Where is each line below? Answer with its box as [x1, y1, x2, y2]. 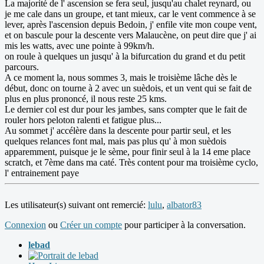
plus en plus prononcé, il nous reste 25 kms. [5, 94, 167, 104]
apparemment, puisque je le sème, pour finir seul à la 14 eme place [5, 147, 250, 157]
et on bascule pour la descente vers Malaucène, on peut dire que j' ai [5, 30, 256, 41]
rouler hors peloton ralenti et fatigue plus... [5, 115, 161, 126]
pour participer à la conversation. [122, 220, 246, 230]
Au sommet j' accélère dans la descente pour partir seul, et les [5, 126, 231, 136]
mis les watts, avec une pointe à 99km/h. [5, 41, 154, 51]
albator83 [167, 200, 202, 210]
